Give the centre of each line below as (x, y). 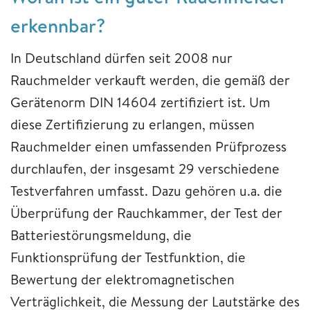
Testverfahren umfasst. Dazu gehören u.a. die (146, 190)
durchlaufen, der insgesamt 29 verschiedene (145, 168)
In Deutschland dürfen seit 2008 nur (121, 57)
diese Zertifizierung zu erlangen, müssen (133, 124)
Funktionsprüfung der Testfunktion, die (128, 257)
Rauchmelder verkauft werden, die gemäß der (150, 80)
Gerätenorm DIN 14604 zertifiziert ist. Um (140, 102)
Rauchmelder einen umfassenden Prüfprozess (148, 146)
